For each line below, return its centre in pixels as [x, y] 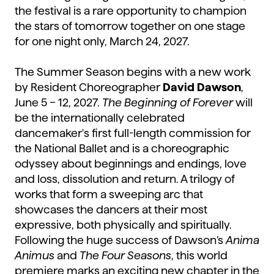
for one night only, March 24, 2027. [102, 42]
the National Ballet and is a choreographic [122, 149]
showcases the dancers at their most [111, 210]
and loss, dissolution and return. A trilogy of [125, 179]
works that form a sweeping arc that [109, 194]
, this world [199, 256]
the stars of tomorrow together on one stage [130, 26]
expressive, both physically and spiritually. [123, 225]
